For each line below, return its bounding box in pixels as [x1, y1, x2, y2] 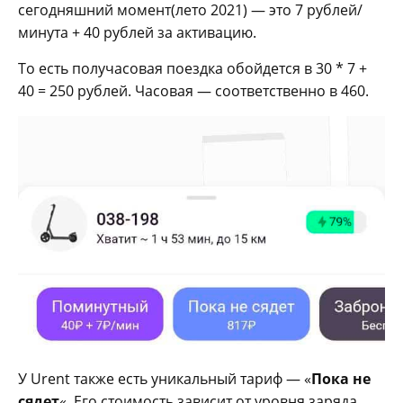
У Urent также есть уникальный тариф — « [18, 369, 311, 390]
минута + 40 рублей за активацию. [18, 22, 256, 43]
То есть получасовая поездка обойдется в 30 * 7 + [18, 58, 367, 79]
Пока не [311, 369, 371, 390]
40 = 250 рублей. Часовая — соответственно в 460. [18, 81, 369, 102]
